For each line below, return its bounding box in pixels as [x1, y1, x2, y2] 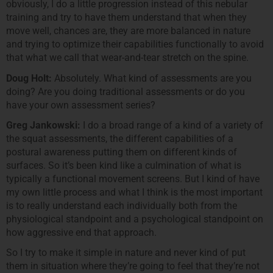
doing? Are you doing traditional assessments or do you [6, 85, 245, 97]
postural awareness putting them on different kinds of [6, 146, 237, 158]
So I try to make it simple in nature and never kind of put [6, 247, 246, 259]
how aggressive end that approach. [6, 227, 157, 239]
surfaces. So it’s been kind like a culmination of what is [6, 160, 241, 172]
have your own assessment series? [6, 99, 155, 111]
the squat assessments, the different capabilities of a [6, 133, 233, 145]
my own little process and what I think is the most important [6, 186, 263, 199]
